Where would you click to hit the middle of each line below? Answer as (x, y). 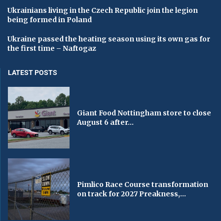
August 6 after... (106, 122)
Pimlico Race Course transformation (143, 184)
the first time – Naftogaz (52, 49)
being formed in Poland (50, 20)
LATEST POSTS (33, 73)
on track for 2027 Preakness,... (132, 194)
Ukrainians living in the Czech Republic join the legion (103, 11)
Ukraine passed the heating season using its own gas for (109, 39)
